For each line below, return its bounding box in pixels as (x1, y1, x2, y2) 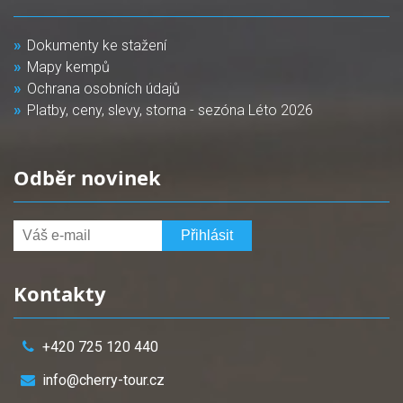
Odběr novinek (13, 164, 166, 191)
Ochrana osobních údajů (27, 80, 180, 97)
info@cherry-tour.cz (42, 372, 165, 389)
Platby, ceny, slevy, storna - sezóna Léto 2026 (27, 102, 313, 119)
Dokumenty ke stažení (27, 37, 166, 54)
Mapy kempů (27, 58, 110, 76)
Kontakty (13, 280, 112, 307)
